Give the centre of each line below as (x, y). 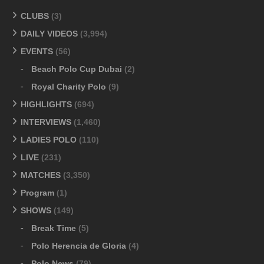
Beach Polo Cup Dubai (77, 69)
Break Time (54, 228)
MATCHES (41, 175)
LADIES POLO (49, 139)
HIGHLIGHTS (46, 104)
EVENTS (37, 51)
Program (37, 192)
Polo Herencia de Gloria (79, 245)
